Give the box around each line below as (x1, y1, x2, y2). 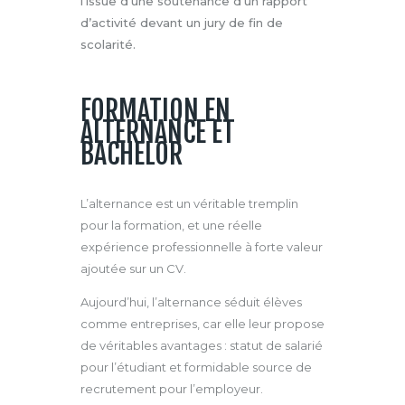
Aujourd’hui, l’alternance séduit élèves (80, 294, 302, 309)
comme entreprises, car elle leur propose (80, 316, 325, 331)
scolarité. (80, 36, 136, 52)
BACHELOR (80, 137, 183, 171)
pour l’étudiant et (80, 359, 184, 374)
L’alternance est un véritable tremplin (80, 195, 298, 211)
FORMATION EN (80, 93, 231, 127)
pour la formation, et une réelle (80, 217, 262, 232)
